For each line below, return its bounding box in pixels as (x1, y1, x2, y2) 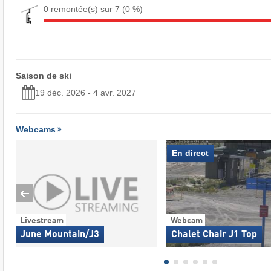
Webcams (15, 124, 56, 134)
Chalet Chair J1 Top (171, 229, 257, 240)
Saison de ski (15, 70, 71, 80)
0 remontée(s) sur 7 (43, 4, 122, 14)
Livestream (19, 216, 64, 225)
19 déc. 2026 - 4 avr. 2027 (34, 87, 136, 97)
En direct (171, 148, 209, 158)
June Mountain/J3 (20, 229, 99, 240)
